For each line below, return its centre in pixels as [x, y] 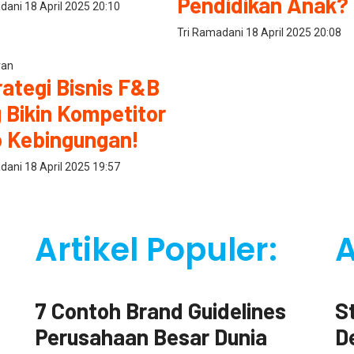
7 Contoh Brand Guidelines [160, 311]
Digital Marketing [76, 290]
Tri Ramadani [211, 32]
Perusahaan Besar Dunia [151, 337]
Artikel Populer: [156, 250]
